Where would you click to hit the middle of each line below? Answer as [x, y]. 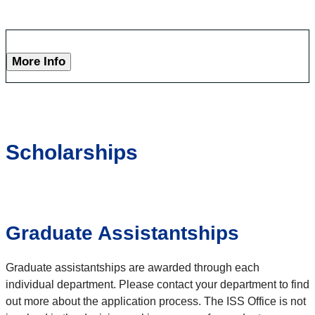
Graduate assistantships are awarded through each [133, 268]
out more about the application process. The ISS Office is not [156, 302]
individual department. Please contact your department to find [157, 285]
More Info [39, 62]
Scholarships [72, 153]
